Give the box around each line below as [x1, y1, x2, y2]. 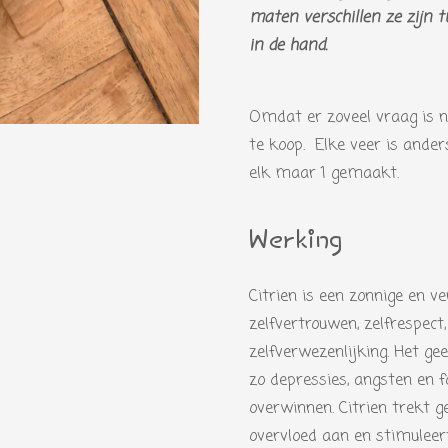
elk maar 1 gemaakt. [249, 161, 399, 186]
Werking [249, 222, 343, 260]
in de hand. [249, 33, 327, 58]
